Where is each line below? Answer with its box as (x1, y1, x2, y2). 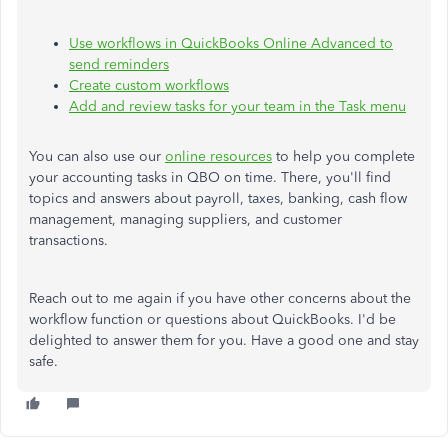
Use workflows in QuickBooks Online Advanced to (69, 35, 393, 52)
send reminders (69, 56, 169, 73)
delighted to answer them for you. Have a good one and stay (29, 332, 419, 349)
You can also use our (29, 148, 165, 165)
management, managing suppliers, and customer (29, 211, 342, 228)
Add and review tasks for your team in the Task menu (69, 98, 406, 115)
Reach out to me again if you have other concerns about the (29, 290, 411, 307)
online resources (165, 148, 272, 165)
